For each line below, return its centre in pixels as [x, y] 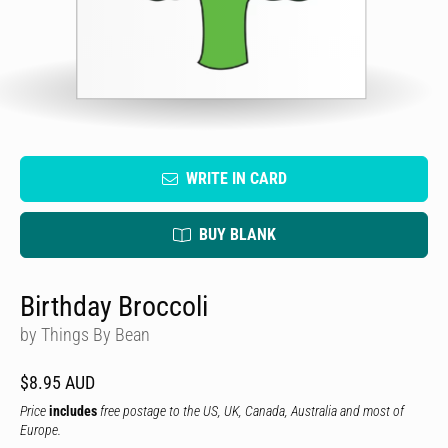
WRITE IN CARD [236, 178]
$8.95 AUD [57, 382]
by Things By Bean [85, 334]
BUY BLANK [237, 234]
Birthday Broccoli [114, 306]
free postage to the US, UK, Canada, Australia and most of [250, 411]
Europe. [40, 430]
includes [73, 411]
